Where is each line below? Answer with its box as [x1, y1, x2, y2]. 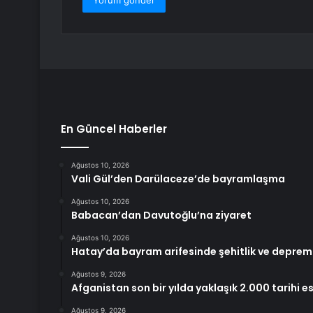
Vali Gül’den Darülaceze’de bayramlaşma [71, 172, 285, 187]
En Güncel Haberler [61, 122, 167, 137]
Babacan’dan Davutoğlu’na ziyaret [71, 208, 252, 223]
